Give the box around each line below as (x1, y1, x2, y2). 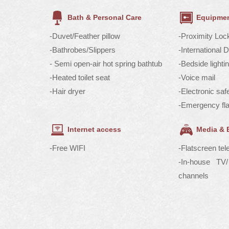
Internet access (67, 125, 121, 133)
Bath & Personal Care (67, 13, 142, 21)
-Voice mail (178, 73, 215, 82)
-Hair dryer (50, 87, 85, 96)
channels (178, 171, 209, 180)
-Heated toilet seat (50, 73, 110, 82)
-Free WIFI (50, 144, 85, 152)
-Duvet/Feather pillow (50, 32, 120, 40)
